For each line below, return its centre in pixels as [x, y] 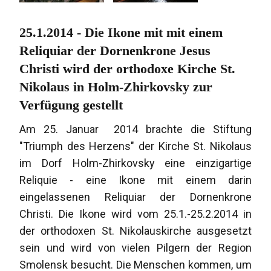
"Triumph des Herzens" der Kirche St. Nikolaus [135, 146]
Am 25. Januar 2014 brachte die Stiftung [135, 129]
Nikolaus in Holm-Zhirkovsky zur [116, 87]
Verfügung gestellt [71, 105]
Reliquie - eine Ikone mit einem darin [135, 180]
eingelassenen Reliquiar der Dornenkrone [135, 197]
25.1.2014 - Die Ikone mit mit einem [121, 33]
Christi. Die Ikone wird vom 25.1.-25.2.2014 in [135, 214]
